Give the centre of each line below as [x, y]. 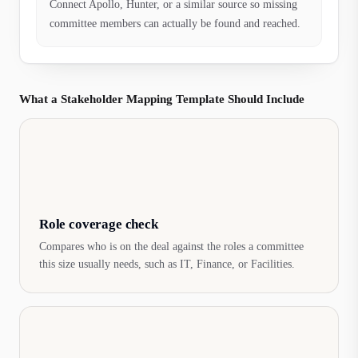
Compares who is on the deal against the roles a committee [171, 247]
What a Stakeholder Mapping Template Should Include [162, 99]
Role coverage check [99, 224]
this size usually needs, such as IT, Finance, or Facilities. [167, 264]
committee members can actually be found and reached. [175, 24]
